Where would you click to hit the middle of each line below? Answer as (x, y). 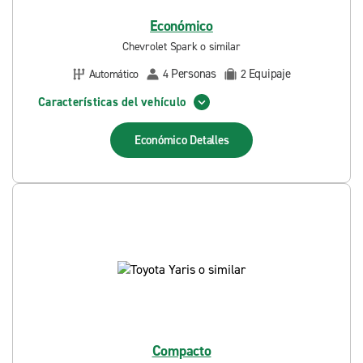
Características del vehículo (112, 102)
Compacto (181, 351)
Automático (113, 74)
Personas (193, 74)
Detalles (209, 140)
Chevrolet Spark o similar (181, 47)
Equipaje (269, 74)
